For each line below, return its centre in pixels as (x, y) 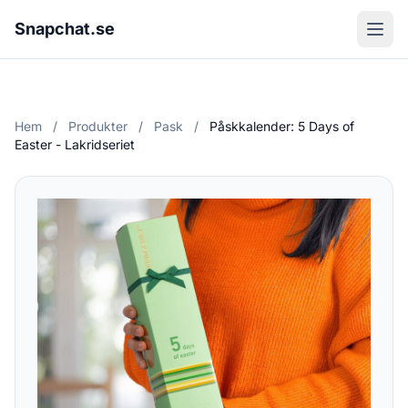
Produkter (98, 126)
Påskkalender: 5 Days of (282, 126)
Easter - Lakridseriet (75, 144)
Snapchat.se (65, 29)
